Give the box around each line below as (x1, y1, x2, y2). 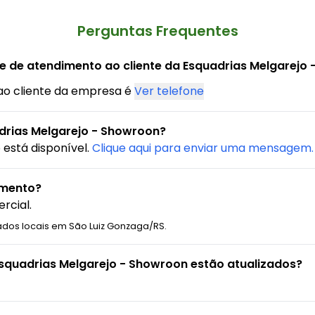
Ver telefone (134, 82, 204, 99)
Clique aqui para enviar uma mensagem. (92, 139, 314, 156)
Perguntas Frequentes (77, 20, 238, 41)
